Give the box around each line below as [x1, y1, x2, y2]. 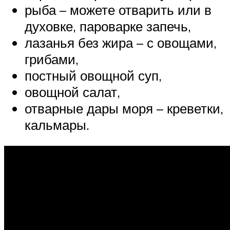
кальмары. [25, 116, 89, 133]
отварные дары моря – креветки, [25, 100, 223, 117]
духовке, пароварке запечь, [25, 17, 191, 34]
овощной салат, [25, 83, 120, 100]
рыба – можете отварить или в [25, 1, 212, 18]
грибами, [25, 50, 79, 67]
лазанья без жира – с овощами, [25, 34, 217, 51]
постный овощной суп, [25, 67, 162, 84]
